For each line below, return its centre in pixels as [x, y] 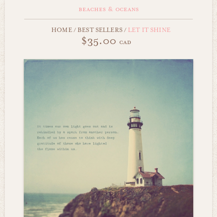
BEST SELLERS [100, 30]
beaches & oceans [108, 9]
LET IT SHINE [148, 30]
